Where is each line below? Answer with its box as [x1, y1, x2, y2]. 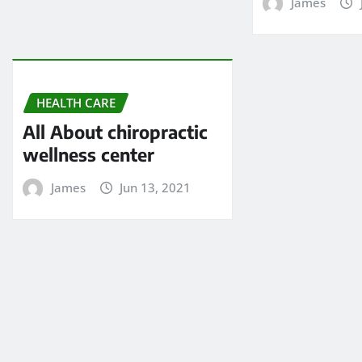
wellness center [23, 143, 154, 166]
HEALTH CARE [36, 94, 116, 111]
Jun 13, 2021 [120, 179, 192, 196]
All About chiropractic [23, 120, 208, 144]
